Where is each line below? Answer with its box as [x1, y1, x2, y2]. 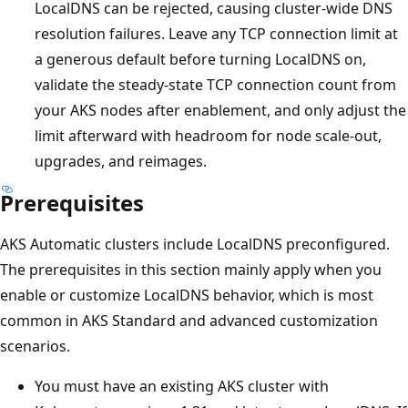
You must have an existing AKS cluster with [35, 375, 329, 396]
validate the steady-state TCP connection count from [35, 74, 396, 95]
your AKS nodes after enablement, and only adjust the [35, 99, 406, 120]
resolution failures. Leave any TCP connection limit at [35, 23, 398, 44]
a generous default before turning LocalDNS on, [35, 48, 366, 69]
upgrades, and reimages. [35, 150, 207, 171]
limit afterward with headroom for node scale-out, [35, 125, 382, 146]
